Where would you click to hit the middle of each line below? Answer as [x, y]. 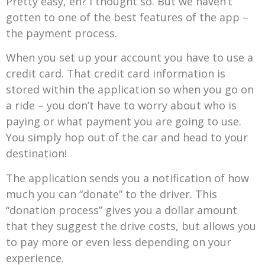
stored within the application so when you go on [130, 90]
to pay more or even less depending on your [119, 242]
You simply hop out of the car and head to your [127, 138]
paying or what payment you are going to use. [124, 122]
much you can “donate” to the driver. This [112, 194]
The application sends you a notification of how [127, 178]
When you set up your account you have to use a [130, 58]
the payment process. [62, 33]
